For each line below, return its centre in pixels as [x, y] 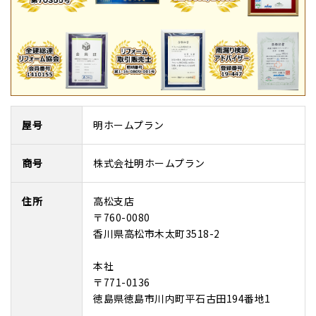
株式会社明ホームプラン [149, 163]
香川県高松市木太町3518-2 [157, 234]
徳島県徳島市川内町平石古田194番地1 [182, 299]
